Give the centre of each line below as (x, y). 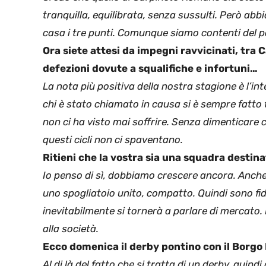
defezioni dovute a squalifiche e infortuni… (150, 68)
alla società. (71, 228)
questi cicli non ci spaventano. (113, 139)
